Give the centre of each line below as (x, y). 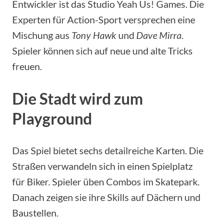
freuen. (27, 66)
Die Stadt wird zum (78, 98)
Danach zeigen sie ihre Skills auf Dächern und (106, 197)
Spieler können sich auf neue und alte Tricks (102, 50)
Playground (52, 118)
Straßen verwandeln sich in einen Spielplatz (102, 166)
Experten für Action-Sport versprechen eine (104, 19)
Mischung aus (42, 35)
